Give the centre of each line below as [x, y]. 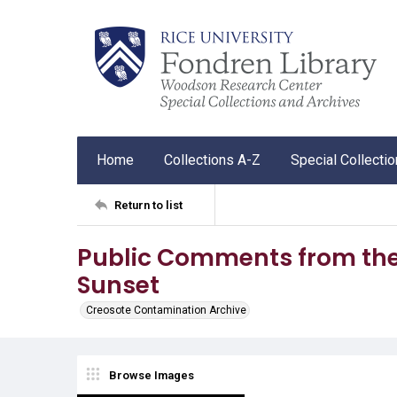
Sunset [118, 285]
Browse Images [152, 375]
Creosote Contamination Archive [166, 310]
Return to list [148, 205]
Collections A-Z [212, 160]
